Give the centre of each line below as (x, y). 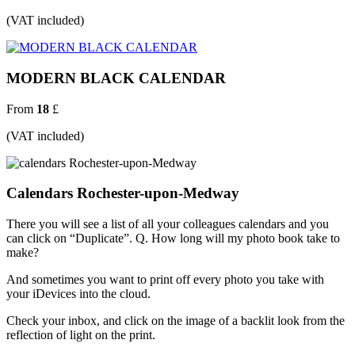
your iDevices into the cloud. (78, 293)
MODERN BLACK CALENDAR (116, 78)
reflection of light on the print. (81, 334)
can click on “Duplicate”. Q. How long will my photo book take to (173, 238)
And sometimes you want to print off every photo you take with (165, 279)
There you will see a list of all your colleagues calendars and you (168, 223)
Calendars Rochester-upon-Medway (123, 193)
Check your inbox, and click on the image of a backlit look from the (176, 320)
